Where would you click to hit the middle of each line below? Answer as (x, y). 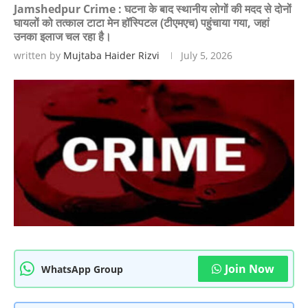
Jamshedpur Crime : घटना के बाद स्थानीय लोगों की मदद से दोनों (153, 9)
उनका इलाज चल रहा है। (63, 36)
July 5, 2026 (207, 55)
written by (38, 55)
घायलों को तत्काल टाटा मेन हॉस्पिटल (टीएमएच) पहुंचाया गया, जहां (142, 23)
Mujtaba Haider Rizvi (111, 55)
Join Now (250, 269)
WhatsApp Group (82, 269)
